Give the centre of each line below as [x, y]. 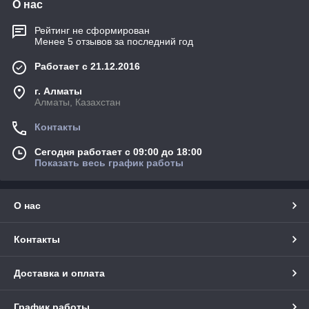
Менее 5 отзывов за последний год [114, 42]
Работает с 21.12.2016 [87, 67]
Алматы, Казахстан [78, 102]
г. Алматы [58, 91]
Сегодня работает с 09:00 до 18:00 [118, 152]
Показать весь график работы [109, 163]
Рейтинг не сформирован [92, 31]
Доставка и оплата [59, 273]
